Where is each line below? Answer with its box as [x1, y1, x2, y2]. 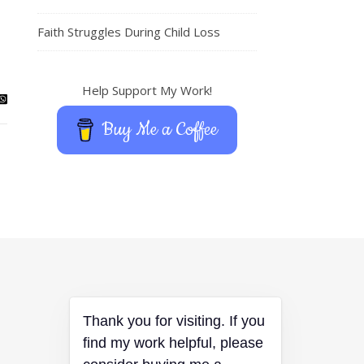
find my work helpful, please [83, 335, 263, 351]
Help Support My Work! [82, 82, 212, 98]
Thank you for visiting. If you [83, 313, 265, 329]
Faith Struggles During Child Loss [37, 24, 220, 40]
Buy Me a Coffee [101, 117, 218, 142]
